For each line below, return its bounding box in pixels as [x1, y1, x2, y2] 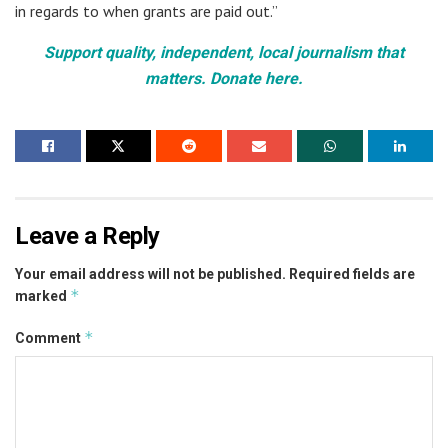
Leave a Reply [15, 221, 160, 250]
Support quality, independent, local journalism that [44, 42, 404, 62]
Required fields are [289, 265, 415, 282]
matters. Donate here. [145, 68, 303, 88]
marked [15, 287, 70, 304]
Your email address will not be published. [15, 265, 286, 282]
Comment [15, 329, 84, 346]
